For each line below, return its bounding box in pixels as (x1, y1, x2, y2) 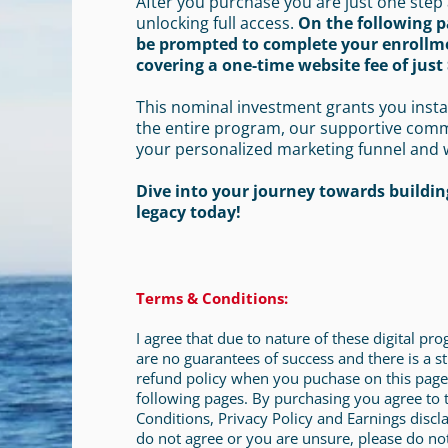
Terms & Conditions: (136, 288, 288, 308)
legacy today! (136, 201, 241, 223)
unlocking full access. (136, 12, 298, 34)
